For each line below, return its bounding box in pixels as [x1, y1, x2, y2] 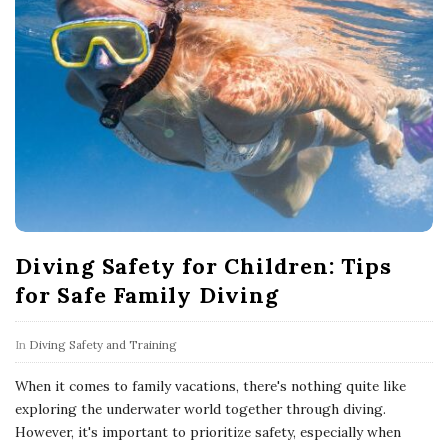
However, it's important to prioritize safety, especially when [15, 423, 401, 442]
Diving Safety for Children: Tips [15, 252, 392, 281]
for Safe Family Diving [15, 281, 279, 310]
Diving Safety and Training [29, 337, 177, 353]
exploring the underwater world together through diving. [15, 400, 386, 419]
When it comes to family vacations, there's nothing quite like [15, 377, 406, 396]
